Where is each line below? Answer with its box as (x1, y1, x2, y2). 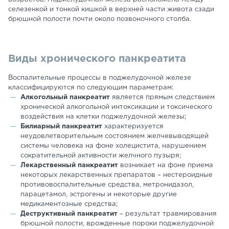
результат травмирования (125, 211, 217, 217)
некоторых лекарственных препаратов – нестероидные (20, 172, 213, 178)
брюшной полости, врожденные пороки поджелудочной (20, 221, 214, 226)
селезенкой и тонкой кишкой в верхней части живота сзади (8, 7, 214, 12)
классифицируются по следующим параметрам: (8, 85, 173, 90)
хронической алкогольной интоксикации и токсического (20, 104, 212, 110)
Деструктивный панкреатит (20, 211, 120, 217)
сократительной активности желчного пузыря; (20, 153, 181, 158)
